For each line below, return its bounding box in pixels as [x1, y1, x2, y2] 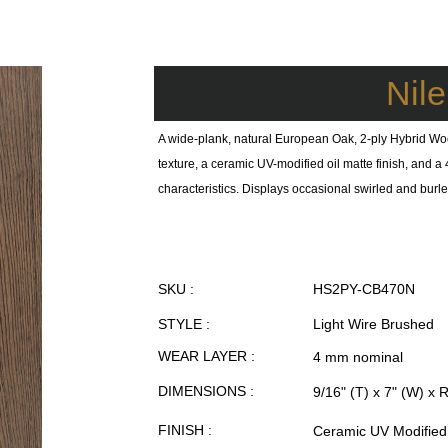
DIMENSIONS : [158, 383, 254, 399]
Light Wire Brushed [313, 316, 434, 332]
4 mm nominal [313, 349, 403, 365]
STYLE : [158, 316, 210, 332]
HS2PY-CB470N [313, 281, 415, 297]
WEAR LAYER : [158, 348, 255, 364]
